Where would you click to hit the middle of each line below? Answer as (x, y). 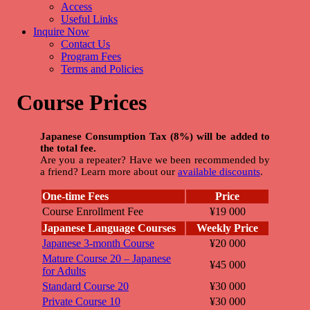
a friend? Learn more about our (109, 171)
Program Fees (91, 56)
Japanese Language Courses (109, 228)
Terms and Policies (102, 69)
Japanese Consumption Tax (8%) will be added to (155, 136)
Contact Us (85, 44)
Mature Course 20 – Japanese (107, 258)
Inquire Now (61, 31)
